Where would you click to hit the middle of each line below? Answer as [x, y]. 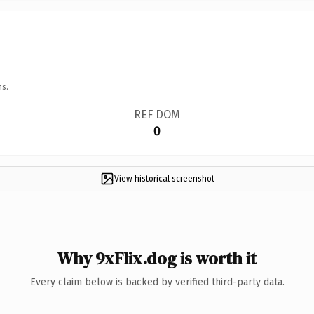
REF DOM [157, 114]
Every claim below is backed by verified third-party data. [157, 282]
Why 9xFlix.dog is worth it [157, 258]
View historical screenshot [164, 178]
